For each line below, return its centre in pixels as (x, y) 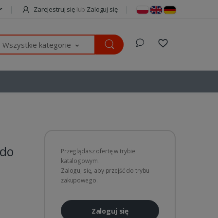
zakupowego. (79, 180)
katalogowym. (80, 161)
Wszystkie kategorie (36, 45)
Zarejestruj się (54, 9)
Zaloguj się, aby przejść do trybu (105, 170)
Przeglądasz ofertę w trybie (98, 151)
